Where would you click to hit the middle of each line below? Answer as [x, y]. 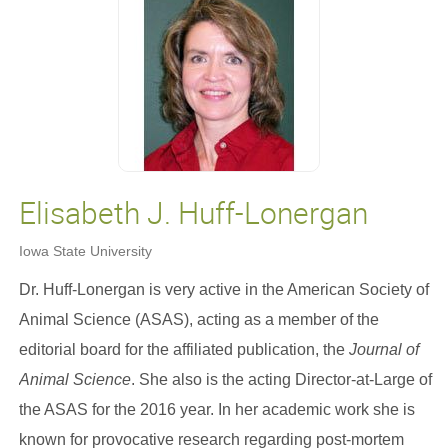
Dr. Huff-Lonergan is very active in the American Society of [223, 289]
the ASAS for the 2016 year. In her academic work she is [216, 409]
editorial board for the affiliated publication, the [183, 349]
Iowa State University [85, 251]
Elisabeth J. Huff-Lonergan [193, 212]
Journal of [383, 349]
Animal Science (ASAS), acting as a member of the [198, 319]
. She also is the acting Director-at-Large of [281, 379]
